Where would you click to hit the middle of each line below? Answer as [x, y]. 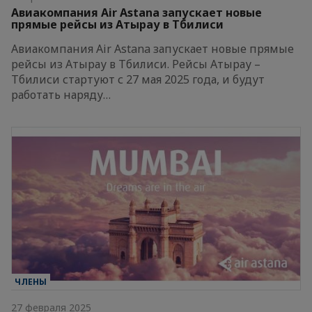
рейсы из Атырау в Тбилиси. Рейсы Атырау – [136, 64]
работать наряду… [61, 95]
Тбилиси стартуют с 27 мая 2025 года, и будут [138, 79]
